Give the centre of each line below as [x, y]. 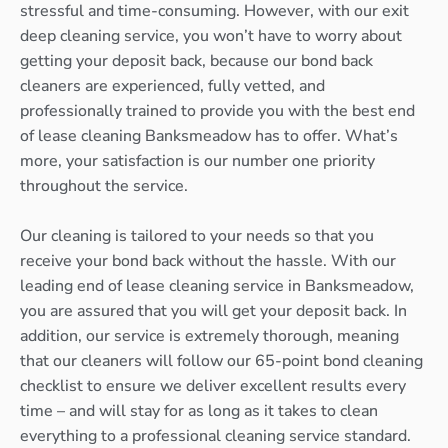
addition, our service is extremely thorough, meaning [209, 336]
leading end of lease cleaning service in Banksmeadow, [217, 286]
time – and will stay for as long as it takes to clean [199, 411]
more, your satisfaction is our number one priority [197, 160]
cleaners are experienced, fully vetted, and [172, 85]
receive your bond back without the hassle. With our [208, 261]
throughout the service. [104, 185]
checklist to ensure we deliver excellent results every [213, 386]
